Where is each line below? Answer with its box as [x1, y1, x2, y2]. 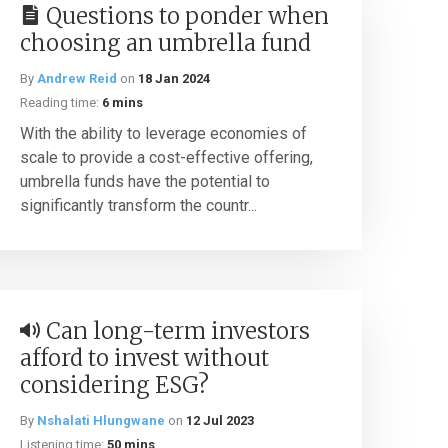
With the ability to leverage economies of [20, 124, 307, 143]
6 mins [102, 95, 143, 110]
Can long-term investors [46, 317, 310, 345]
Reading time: [20, 95, 99, 110]
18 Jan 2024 [138, 71, 210, 86]
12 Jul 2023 [186, 413, 254, 428]
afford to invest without [20, 344, 269, 372]
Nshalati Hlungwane [37, 413, 165, 428]
